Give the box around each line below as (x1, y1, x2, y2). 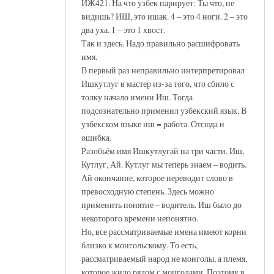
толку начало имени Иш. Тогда (81, 91, 193, 103)
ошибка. (81, 131, 111, 143)
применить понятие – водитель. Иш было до (81, 198, 242, 210)
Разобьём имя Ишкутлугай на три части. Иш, (81, 144, 244, 157)
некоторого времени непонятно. (81, 212, 198, 224)
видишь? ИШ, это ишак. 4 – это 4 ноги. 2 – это (81, 10, 248, 22)
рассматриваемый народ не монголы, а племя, (81, 252, 247, 264)
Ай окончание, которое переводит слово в (81, 171, 233, 183)
